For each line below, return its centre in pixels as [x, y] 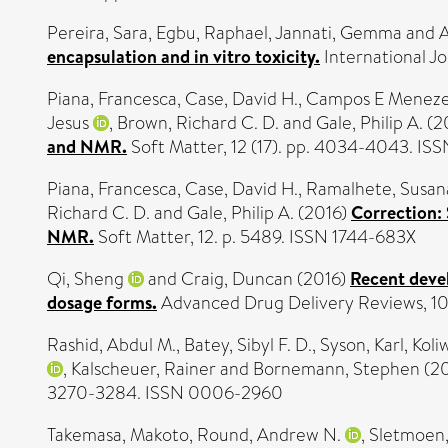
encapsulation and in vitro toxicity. [183, 56]
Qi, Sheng [85, 278]
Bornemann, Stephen [336, 368]
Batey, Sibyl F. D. [248, 344]
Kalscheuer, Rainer [143, 368]
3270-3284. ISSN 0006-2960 [165, 392]
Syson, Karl [362, 344]
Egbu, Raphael [212, 32]
